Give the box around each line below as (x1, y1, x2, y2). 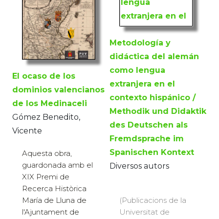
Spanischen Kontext (109, 148, 194, 157)
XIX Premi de (22, 172, 69, 182)
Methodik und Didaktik (109, 107, 206, 116)
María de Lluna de (22, 196, 87, 205)
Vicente (12, 126, 42, 136)
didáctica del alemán (109, 52, 199, 62)
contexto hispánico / (109, 93, 196, 103)
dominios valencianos (12, 85, 105, 95)
